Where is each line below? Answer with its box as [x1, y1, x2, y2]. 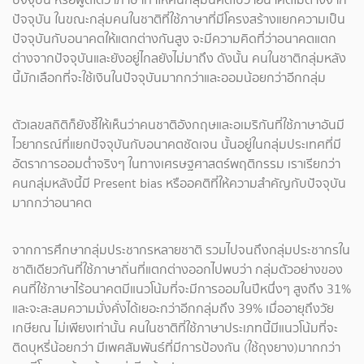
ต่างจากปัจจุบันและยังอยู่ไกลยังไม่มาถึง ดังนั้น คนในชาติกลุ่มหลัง [12, 49, 346, 68]
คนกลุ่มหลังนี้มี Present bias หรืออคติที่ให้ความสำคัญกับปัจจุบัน [12, 174, 346, 193]
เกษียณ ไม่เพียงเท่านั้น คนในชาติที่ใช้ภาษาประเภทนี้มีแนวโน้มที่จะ [12, 318, 338, 338]
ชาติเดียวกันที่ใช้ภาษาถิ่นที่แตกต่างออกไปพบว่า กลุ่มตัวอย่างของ [12, 260, 343, 279]
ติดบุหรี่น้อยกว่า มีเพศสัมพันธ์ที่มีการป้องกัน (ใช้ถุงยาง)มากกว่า [12, 338, 340, 357]
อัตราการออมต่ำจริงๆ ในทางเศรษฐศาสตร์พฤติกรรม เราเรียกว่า [12, 154, 340, 174]
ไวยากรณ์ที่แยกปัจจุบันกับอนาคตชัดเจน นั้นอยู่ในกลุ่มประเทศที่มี [12, 135, 341, 154]
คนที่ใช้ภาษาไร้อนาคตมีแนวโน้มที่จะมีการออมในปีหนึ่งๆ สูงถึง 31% [12, 279, 351, 299]
